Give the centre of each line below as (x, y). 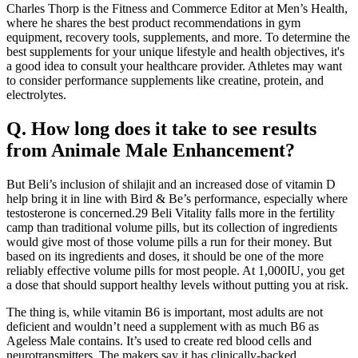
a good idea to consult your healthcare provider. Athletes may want (174, 66)
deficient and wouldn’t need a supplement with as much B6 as (163, 326)
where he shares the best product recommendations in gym (153, 22)
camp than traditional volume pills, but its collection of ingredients (172, 227)
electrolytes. (36, 94)
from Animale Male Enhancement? (151, 150)
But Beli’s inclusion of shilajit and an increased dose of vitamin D (171, 184)
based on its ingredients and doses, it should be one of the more (165, 256)
